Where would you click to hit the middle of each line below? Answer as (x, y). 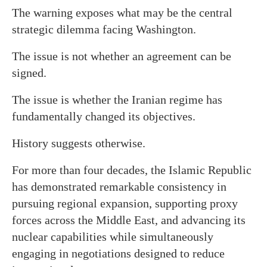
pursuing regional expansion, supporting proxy (125, 203)
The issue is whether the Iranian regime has (117, 99)
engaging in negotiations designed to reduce (118, 253)
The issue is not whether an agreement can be (122, 56)
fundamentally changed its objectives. (104, 116)
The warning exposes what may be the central (122, 12)
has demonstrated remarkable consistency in (119, 186)
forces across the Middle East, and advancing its (129, 220)
